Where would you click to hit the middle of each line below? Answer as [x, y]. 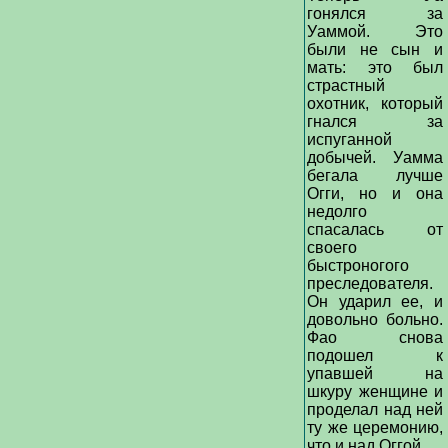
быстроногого [358, 265]
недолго [337, 211]
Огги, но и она [375, 193]
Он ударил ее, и [375, 301]
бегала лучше [375, 175]
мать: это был [375, 67]
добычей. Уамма [375, 157]
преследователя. [370, 283]
